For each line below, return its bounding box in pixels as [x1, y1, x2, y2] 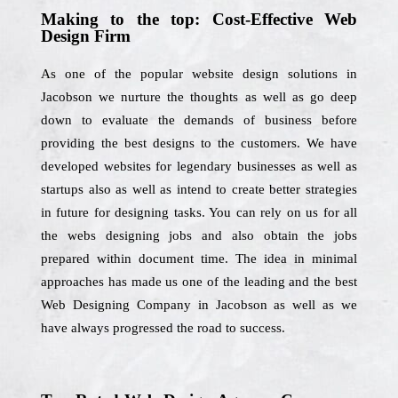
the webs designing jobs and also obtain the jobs [41, 228, 357, 243]
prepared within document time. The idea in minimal [41, 251, 357, 266]
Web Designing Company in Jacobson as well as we [41, 298, 357, 312]
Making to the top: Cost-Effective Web [41, 10, 357, 28]
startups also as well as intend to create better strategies [41, 182, 357, 196]
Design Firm [41, 27, 131, 45]
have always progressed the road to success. [41, 321, 285, 335]
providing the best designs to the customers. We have [41, 136, 357, 150]
